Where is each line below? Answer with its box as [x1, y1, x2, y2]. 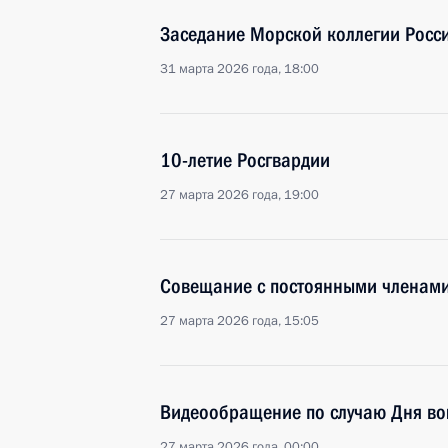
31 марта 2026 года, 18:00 [160, 60, 319, 78]
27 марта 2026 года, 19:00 [160, 186, 319, 204]
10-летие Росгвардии [160, 148, 330, 172]
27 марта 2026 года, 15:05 [160, 312, 319, 330]
